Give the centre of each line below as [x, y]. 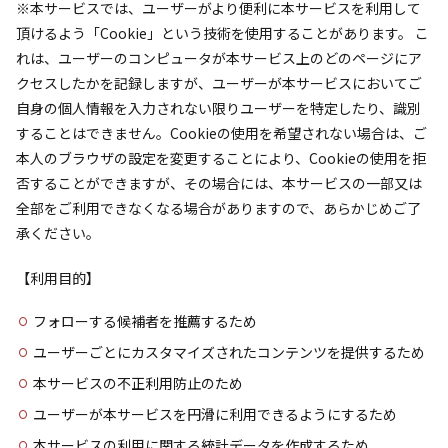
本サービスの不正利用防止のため [138, 383]
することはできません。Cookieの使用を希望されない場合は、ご [221, 133]
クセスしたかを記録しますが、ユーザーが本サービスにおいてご [219, 83]
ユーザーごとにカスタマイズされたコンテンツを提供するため [229, 352]
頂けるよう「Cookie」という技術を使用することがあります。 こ [222, 33]
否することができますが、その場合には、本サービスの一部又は [219, 183]
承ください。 [58, 233]
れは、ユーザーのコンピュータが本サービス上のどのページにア [219, 58]
